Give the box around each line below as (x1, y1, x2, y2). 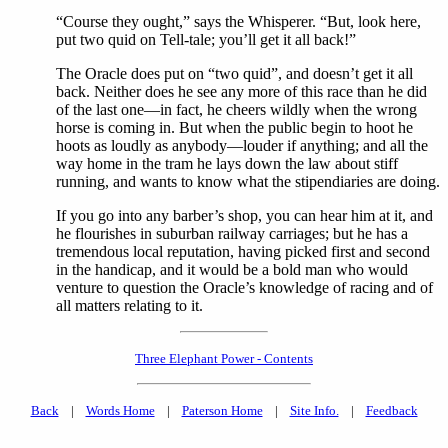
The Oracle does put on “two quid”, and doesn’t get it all (56, 65, 413, 83)
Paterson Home (181, 403, 263, 419)
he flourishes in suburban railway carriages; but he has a (56, 225, 408, 243)
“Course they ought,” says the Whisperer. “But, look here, (56, 13, 421, 31)
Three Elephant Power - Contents (135, 351, 313, 367)
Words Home (85, 403, 155, 419)
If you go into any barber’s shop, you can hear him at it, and (56, 207, 433, 225)
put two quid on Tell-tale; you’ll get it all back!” (56, 31, 356, 49)
